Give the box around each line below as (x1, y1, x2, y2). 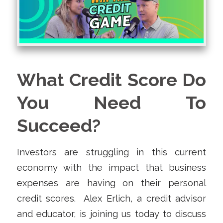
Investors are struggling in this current (16, 147, 207, 158)
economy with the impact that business (16, 162, 207, 173)
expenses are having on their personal (16, 178, 207, 189)
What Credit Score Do (16, 69, 207, 90)
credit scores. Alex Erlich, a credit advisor (16, 193, 207, 204)
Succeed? (16, 114, 101, 136)
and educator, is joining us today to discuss (16, 209, 207, 220)
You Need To (16, 92, 207, 113)
